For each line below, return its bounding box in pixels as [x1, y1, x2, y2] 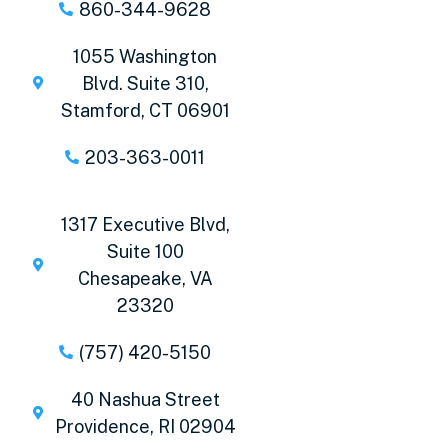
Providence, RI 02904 [54, 415, 236, 437]
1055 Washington [73, 45, 218, 67]
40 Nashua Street [70, 388, 220, 410]
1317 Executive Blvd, [60, 213, 230, 235]
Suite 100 [106, 240, 184, 262]
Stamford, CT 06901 [60, 99, 230, 121]
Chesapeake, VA [77, 267, 213, 289]
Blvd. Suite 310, [81, 72, 209, 94]
